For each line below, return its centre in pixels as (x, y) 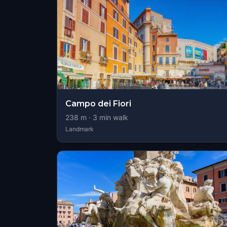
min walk (113, 117)
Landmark (80, 129)
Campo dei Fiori (98, 104)
